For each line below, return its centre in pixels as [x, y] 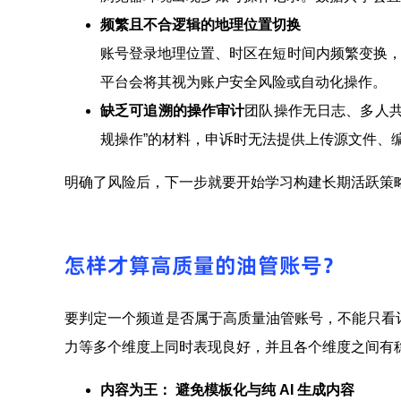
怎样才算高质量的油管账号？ [204, 265]
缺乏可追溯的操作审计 [173, 111]
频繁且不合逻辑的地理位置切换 [200, 25]
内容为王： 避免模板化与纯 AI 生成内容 [227, 389]
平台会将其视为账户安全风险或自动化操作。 [243, 82]
